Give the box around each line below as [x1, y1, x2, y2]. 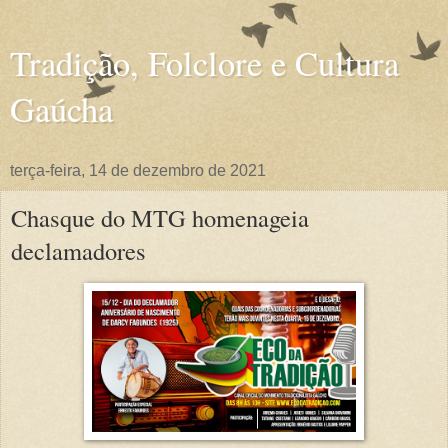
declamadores [11, 234, 146, 267]
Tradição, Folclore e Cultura [10, 40, 399, 86]
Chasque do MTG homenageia [11, 201, 309, 234]
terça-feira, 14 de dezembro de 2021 [10, 162, 266, 179]
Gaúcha [10, 86, 113, 132]
